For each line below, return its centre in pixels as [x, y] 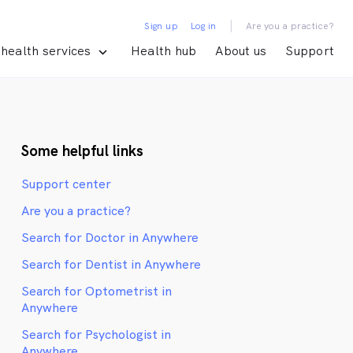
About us [241, 51]
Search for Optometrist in [97, 291]
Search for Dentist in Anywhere [111, 264]
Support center [67, 184]
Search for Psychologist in [97, 334]
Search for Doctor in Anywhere [110, 237]
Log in [204, 26]
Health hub [163, 51]
